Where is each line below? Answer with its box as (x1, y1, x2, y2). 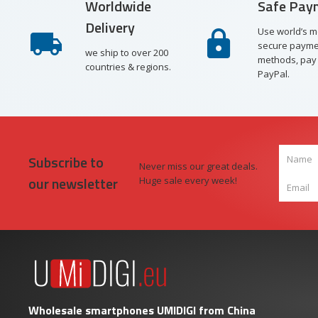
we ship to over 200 (85, 46, 168, 59)
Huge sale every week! (139, 174, 237, 187)
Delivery (85, 16, 135, 38)
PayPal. (257, 67, 290, 80)
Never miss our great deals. (139, 160, 258, 172)
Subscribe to (28, 151, 104, 173)
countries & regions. (85, 60, 171, 73)
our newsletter (28, 172, 118, 194)
